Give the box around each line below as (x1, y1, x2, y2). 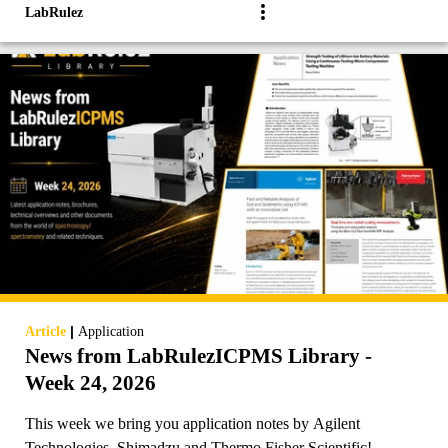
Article (25, 323, 66, 339)
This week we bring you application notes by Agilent (25, 414, 360, 432)
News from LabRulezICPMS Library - (25, 343, 372, 368)
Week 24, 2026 (25, 370, 156, 395)
